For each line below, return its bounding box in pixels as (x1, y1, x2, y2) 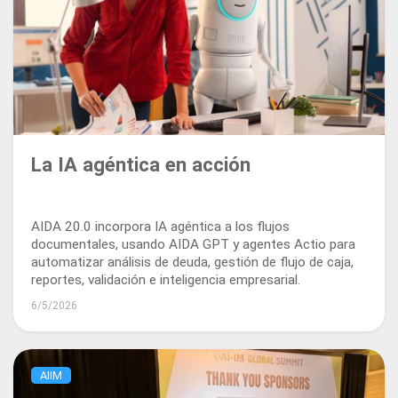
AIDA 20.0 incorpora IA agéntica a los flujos (31, 218, 290, 235)
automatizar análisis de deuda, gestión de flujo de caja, (31, 253, 354, 270)
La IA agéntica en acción (31, 152, 251, 176)
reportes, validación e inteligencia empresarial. (31, 271, 300, 288)
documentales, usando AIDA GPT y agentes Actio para (31, 235, 355, 252)
